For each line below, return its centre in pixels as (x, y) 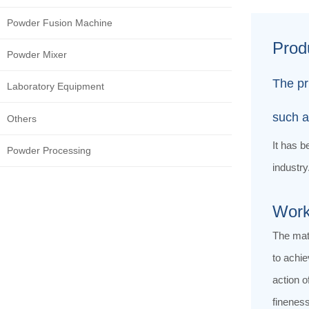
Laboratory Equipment (56, 87)
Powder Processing (49, 150)
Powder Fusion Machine (60, 22)
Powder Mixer (37, 55)
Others (22, 118)
